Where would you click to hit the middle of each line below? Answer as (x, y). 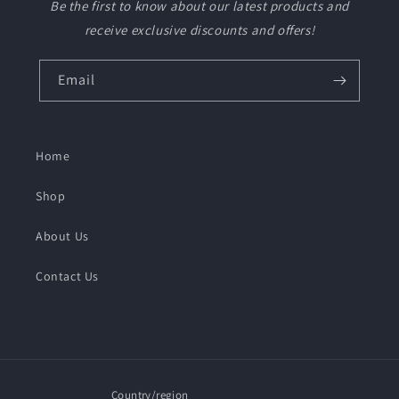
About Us (62, 236)
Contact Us (67, 276)
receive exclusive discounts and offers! (199, 30)
